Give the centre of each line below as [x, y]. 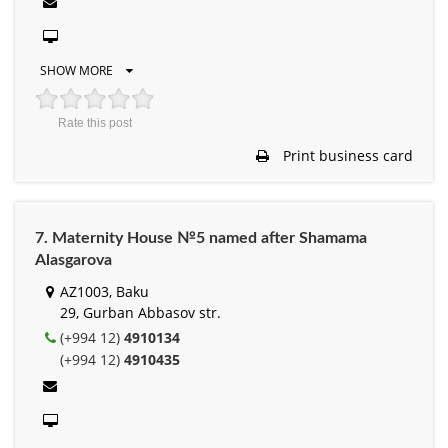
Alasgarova [73, 259]
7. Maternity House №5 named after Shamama [201, 237]
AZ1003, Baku [104, 291]
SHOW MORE [78, 70]
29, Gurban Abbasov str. [140, 312]
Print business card [346, 155]
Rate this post [95, 122]
